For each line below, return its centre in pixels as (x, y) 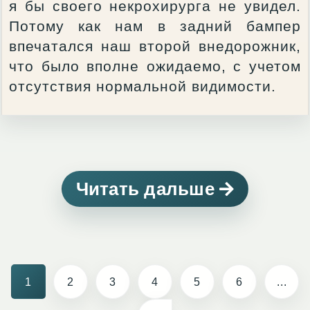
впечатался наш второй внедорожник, (155, 46)
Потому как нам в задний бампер (155, 26)
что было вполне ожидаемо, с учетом (155, 66)
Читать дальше (148, 189)
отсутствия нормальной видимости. (143, 86)
